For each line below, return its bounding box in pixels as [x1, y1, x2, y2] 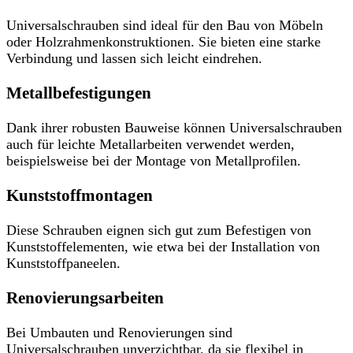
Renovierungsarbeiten [6, 288, 164, 308]
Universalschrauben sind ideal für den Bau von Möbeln [6, 17, 323, 33]
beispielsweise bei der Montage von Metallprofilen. [6, 153, 301, 169]
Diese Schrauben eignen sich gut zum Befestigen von [6, 222, 311, 239]
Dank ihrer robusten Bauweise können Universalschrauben [6, 120, 342, 136]
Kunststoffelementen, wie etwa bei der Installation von [6, 239, 320, 255]
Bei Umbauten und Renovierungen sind [6, 325, 232, 341]
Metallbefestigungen [6, 83, 151, 102]
